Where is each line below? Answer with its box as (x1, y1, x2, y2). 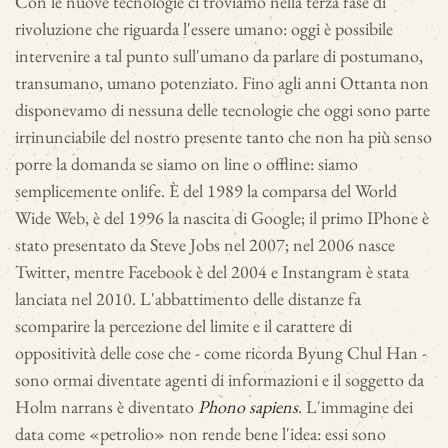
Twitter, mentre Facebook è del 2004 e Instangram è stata (15, 260, 409, 283)
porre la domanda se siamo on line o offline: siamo (15, 152, 358, 175)
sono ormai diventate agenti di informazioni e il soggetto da (15, 368, 424, 391)
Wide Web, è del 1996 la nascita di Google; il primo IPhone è (15, 206, 429, 229)
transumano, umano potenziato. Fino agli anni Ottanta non (15, 71, 429, 94)
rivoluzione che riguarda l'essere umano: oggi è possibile (15, 17, 393, 40)
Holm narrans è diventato (15, 395, 198, 418)
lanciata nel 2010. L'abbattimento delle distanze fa (15, 287, 361, 310)
